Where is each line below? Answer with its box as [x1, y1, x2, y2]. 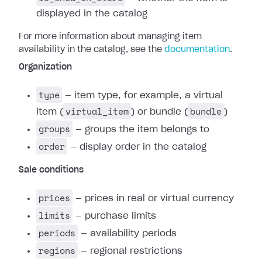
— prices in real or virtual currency [73, 194, 234, 203]
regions [39, 244, 75, 257]
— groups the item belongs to [73, 125, 209, 134]
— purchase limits [73, 212, 156, 220]
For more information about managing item [19, 33, 202, 41]
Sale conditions [19, 166, 84, 174]
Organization [19, 63, 72, 71]
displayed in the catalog [36, 9, 147, 18]
